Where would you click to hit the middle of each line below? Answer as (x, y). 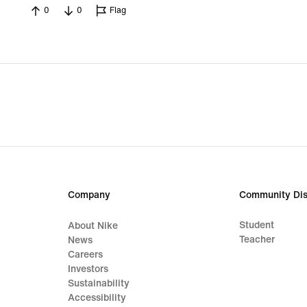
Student (256, 225)
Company (89, 195)
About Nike (93, 226)
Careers (86, 255)
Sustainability (99, 283)
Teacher (257, 240)
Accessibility (97, 298)
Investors (88, 269)
